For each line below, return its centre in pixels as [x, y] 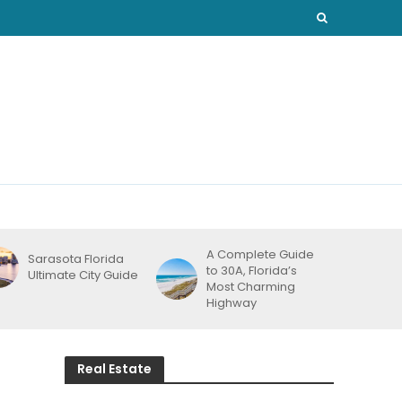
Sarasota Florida [76, 259]
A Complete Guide [261, 254]
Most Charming [251, 287]
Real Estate [115, 369]
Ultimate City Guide [83, 275]
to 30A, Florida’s [252, 271]
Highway [232, 303]
